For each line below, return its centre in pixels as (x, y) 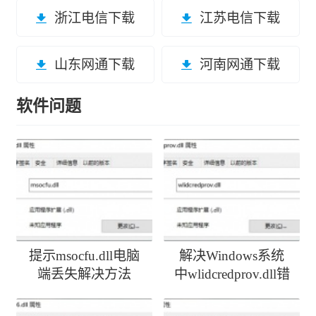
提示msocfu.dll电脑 (84, 255)
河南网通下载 (239, 64)
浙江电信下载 (94, 18)
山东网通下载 (94, 64)
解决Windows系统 (232, 255)
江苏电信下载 (239, 18)
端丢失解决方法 (84, 274)
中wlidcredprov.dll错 (232, 274)
